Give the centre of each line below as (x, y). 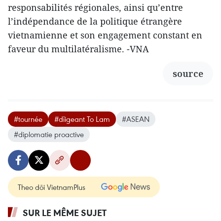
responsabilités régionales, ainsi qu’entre (95, 8)
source (188, 74)
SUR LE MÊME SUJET (65, 213)
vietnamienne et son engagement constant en (105, 35)
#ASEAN (136, 119)
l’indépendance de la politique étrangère (95, 21)
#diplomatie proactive (49, 134)
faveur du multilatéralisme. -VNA (78, 49)
